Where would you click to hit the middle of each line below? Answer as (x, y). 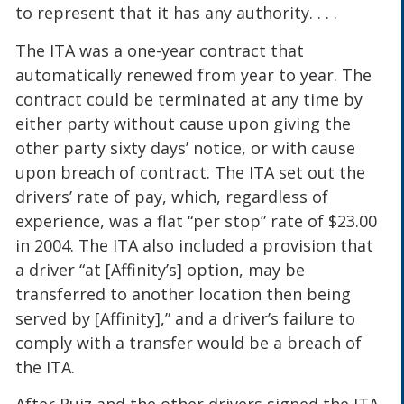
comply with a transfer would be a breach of (189, 342)
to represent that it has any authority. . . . (177, 13)
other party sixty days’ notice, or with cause (186, 147)
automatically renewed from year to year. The (194, 74)
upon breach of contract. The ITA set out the (191, 172)
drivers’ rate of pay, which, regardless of (172, 196)
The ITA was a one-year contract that (160, 50)
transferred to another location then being (184, 294)
